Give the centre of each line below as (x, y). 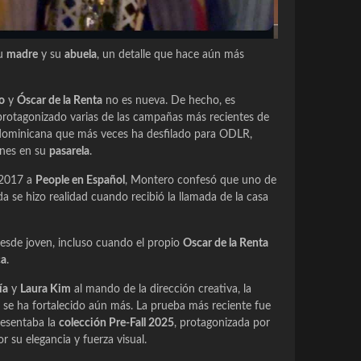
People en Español (80, 181)
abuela (81, 55)
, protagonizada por (222, 324)
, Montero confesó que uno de (201, 181)
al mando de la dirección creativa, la (161, 290)
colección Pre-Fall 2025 (116, 324)
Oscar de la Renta (226, 244)
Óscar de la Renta (60, 101)
